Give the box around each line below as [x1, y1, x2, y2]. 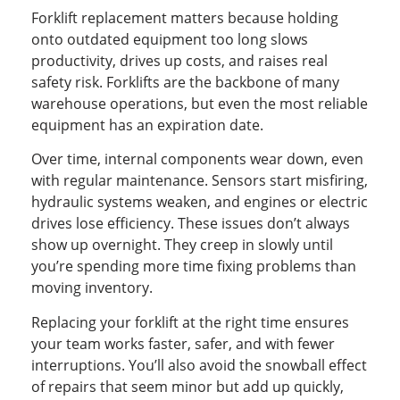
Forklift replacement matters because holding [31, 8, 338, 29]
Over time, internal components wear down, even [31, 149, 363, 170]
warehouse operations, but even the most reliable [31, 94, 368, 114]
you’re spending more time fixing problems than [31, 256, 356, 277]
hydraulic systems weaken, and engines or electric [31, 192, 368, 212]
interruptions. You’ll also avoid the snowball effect [31, 354, 367, 375]
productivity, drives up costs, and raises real [31, 51, 328, 71]
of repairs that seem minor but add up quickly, [31, 376, 344, 396]
